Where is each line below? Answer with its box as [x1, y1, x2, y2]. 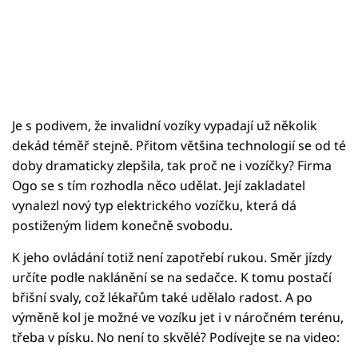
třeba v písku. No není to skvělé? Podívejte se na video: [12, 328, 340, 346]
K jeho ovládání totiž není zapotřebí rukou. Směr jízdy [12, 248, 332, 266]
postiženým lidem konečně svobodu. [12, 216, 233, 234]
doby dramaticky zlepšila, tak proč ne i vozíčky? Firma [12, 156, 332, 174]
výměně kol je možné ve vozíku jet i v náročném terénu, [12, 308, 344, 326]
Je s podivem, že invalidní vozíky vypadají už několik [12, 116, 317, 134]
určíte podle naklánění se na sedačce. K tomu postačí [12, 268, 332, 286]
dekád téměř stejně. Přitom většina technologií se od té [12, 136, 346, 154]
